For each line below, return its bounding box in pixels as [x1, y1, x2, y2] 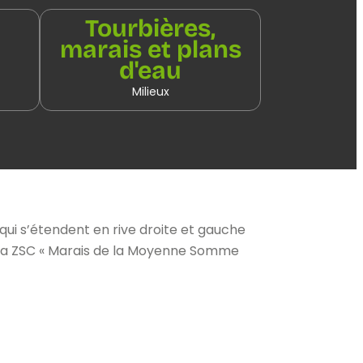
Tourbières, [85, 13, 216, 43]
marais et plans [59, 34, 241, 64]
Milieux [131, 83, 169, 100]
